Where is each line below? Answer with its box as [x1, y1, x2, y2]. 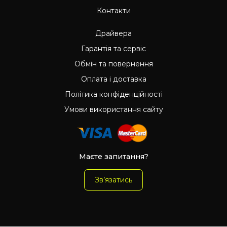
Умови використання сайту [64, 104, 163, 114]
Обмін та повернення [74, 59, 153, 68]
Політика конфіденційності [64, 89, 163, 99]
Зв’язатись [95, 175, 132, 184]
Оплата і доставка [81, 74, 146, 84]
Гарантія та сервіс [81, 44, 146, 53]
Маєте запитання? [79, 152, 148, 161]
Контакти [96, 6, 131, 15]
